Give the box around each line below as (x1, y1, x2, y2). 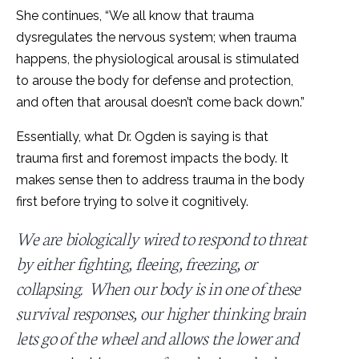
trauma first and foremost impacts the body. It (16, 150, 288, 166)
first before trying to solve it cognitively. (16, 193, 255, 209)
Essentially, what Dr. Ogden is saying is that (16, 128, 268, 144)
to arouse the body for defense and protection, (16, 72, 293, 88)
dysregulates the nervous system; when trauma (16, 29, 296, 45)
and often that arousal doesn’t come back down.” (16, 94, 305, 110)
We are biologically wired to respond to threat (16, 224, 306, 250)
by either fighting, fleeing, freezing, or (16, 249, 257, 275)
